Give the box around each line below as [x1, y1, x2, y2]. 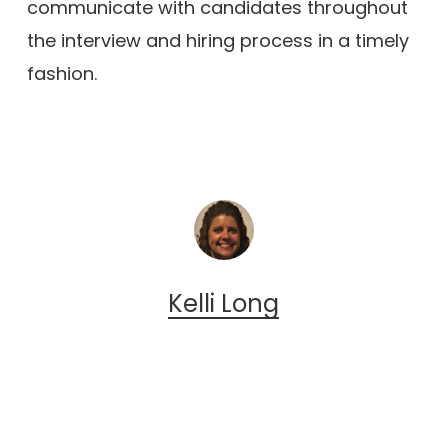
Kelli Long [168, 287, 280, 320]
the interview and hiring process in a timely [26, 28, 409, 53]
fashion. [26, 61, 97, 86]
